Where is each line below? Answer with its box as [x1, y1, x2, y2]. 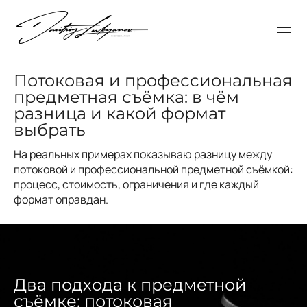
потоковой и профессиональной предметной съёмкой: [14, 161, 293, 177]
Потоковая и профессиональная [14, 70, 293, 90]
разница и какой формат [14, 103, 225, 123]
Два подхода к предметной [14, 274, 247, 295]
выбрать [14, 119, 86, 140]
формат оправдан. [14, 191, 108, 207]
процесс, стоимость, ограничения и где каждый [14, 176, 259, 192]
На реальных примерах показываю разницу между [14, 146, 272, 162]
